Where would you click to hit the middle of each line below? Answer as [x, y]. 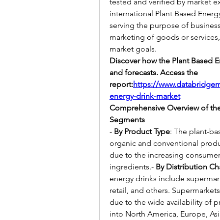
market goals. [133, 49]
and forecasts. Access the [154, 72]
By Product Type [142, 131]
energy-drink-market [145, 96]
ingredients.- [133, 167]
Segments [127, 120]
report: [121, 84]
